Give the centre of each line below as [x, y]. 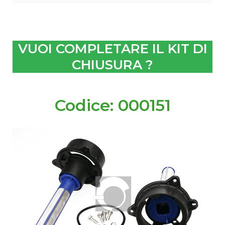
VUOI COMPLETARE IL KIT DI [113, 49]
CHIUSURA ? [113, 65]
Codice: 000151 [113, 105]
